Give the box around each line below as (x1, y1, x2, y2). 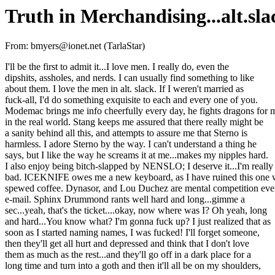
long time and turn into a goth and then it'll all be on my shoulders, (5, 260, 261, 271)
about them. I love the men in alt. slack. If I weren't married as (5, 83, 244, 95)
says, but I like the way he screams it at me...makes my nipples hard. (5, 150, 268, 161)
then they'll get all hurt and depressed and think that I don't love (5, 238, 249, 249)
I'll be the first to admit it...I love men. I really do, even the (5, 61, 229, 72)
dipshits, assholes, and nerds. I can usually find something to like (5, 72, 254, 83)
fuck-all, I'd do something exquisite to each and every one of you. (5, 95, 258, 106)
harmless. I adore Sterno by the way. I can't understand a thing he (5, 139, 257, 150)
